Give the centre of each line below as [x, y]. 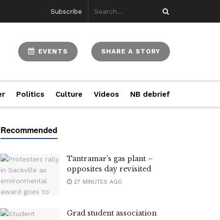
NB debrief [150, 94]
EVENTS [52, 51]
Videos [106, 94]
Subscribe [67, 11]
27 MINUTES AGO [97, 182]
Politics [30, 94]
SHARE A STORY [131, 51]
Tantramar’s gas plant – [110, 159]
